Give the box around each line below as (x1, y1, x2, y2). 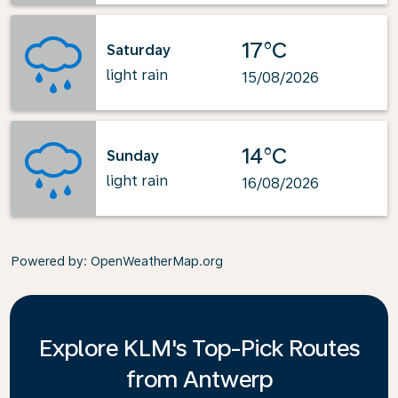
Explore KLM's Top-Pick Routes (38, 334, 360, 362)
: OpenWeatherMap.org (84, 254, 223, 268)
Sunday (107, 147, 159, 164)
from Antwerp (125, 365, 273, 393)
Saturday (107, 41, 171, 59)
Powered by (11, 254, 84, 268)
